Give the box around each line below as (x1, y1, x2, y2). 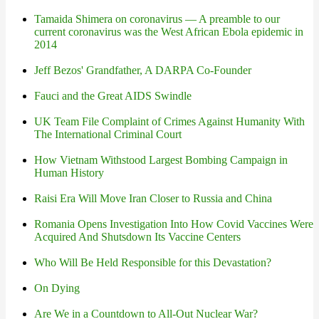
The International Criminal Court (34, 128, 182, 140)
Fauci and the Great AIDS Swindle (34, 90, 192, 102)
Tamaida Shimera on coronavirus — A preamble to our (34, 13, 280, 25)
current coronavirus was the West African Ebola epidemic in (34, 26, 303, 38)
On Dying (34, 282, 80, 294)
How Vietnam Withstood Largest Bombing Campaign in (34, 154, 288, 166)
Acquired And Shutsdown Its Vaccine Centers (34, 231, 241, 243)
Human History (34, 167, 104, 179)
